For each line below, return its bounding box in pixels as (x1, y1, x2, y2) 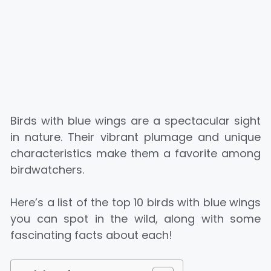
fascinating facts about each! (10, 227, 172, 243)
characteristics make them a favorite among (10, 145, 261, 161)
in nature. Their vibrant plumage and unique (10, 129, 261, 145)
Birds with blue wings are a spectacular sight (10, 113, 261, 128)
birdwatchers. (10, 162, 84, 177)
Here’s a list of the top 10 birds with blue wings (10, 194, 261, 210)
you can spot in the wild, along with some (10, 211, 261, 226)
